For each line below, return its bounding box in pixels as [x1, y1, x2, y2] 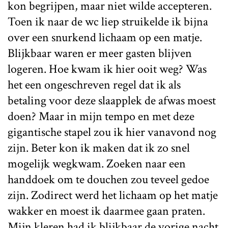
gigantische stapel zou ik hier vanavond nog [8, 124, 216, 140]
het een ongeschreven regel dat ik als [8, 76, 181, 93]
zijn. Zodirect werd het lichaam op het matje [8, 187, 218, 203]
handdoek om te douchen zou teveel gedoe [8, 171, 209, 187]
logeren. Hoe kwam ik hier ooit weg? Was [8, 61, 207, 77]
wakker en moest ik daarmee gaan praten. [8, 203, 205, 219]
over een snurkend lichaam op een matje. [8, 29, 202, 45]
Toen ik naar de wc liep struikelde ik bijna [8, 13, 208, 30]
